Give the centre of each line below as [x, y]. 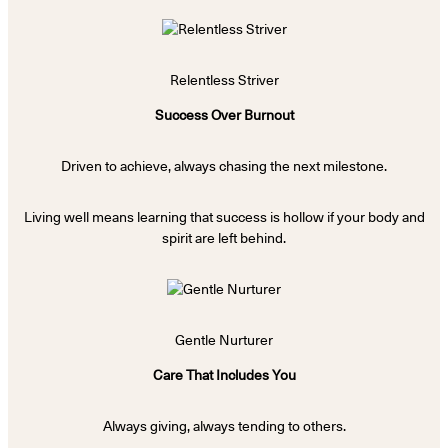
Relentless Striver [224, 80]
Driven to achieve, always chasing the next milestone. [224, 166]
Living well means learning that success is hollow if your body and [224, 217]
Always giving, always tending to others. [224, 426]
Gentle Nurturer [224, 340]
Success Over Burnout [224, 115]
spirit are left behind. [224, 238]
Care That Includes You [224, 375]
